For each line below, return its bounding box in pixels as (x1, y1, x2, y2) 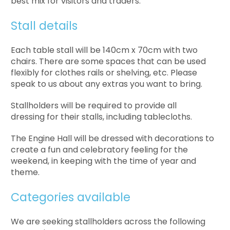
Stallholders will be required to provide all (11, 99, 177, 111)
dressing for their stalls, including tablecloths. (11, 110, 193, 123)
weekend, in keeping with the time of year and (11, 155, 197, 167)
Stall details (11, 17, 81, 34)
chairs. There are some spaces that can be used (11, 55, 206, 67)
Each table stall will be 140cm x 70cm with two (11, 44, 198, 56)
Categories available (11, 188, 134, 205)
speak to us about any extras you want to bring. (11, 78, 205, 90)
